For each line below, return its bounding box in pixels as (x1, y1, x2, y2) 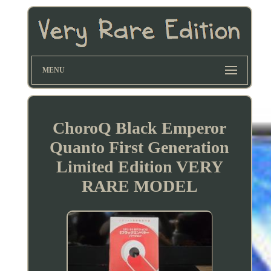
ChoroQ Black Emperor (53, 118, 227, 137)
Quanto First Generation (50, 137, 230, 157)
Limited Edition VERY (56, 157, 223, 176)
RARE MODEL (81, 176, 198, 195)
